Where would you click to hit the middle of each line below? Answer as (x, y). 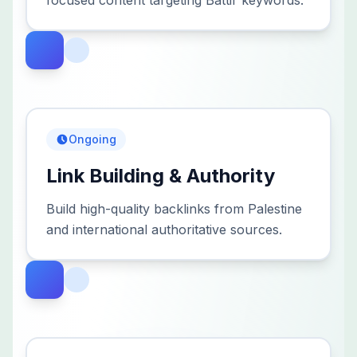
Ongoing (92, 139)
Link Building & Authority (161, 176)
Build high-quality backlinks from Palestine (174, 209)
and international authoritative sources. (164, 229)
